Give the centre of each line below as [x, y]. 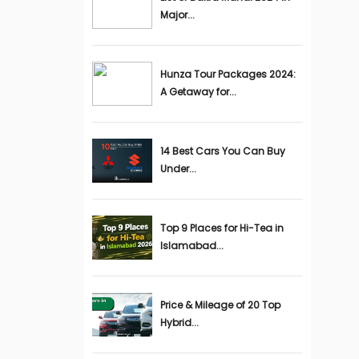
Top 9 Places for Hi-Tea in [222, 228]
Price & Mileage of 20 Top [220, 305]
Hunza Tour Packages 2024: [228, 74]
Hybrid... [179, 323]
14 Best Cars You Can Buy [222, 151]
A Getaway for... [198, 92]
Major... [177, 15]
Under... [178, 169]
